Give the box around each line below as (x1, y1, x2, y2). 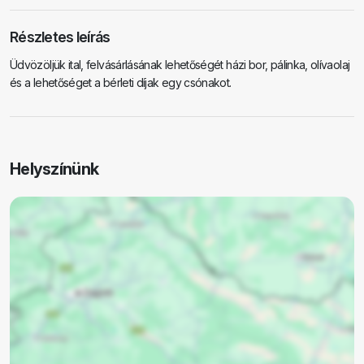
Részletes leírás (10, 28, 110, 46)
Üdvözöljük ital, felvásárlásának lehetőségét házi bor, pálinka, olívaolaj (10, 58, 350, 72)
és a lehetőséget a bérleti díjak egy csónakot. (10, 76, 232, 90)
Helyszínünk (10, 159, 99, 180)
